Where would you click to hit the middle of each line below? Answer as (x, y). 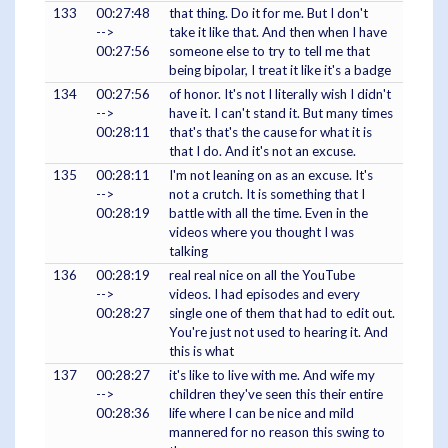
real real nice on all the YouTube (262, 275)
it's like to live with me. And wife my (272, 375)
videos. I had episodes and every (264, 294)
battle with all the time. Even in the (268, 213)
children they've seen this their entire (276, 394)
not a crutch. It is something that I (267, 194)
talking (188, 251)
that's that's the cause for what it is (270, 132)
